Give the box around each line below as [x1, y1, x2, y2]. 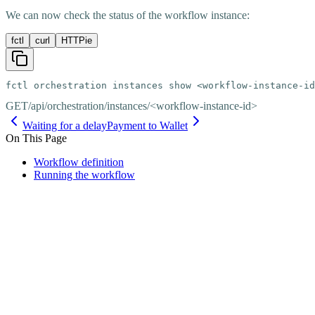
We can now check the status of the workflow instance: [6, 9, 250, 22]
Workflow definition [34, 156, 124, 169]
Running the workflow [34, 169, 135, 181]
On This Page [6, 132, 67, 145]
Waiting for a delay [22, 120, 107, 132]
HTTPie [61, 35, 92, 46]
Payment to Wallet [107, 120, 188, 132]
